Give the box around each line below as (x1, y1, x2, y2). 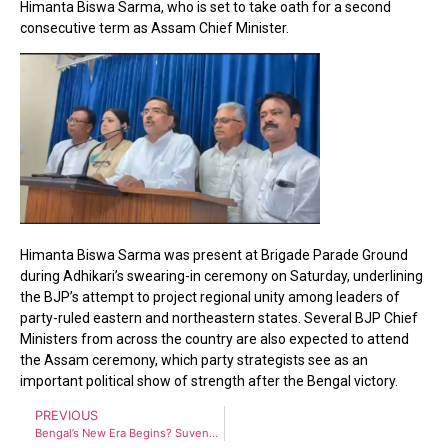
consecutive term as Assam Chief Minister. (20, 19, 289, 36)
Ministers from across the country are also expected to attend (20, 330, 409, 347)
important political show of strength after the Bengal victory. (20, 372, 398, 389)
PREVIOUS (35, 408, 98, 424)
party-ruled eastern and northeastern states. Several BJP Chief (20, 309, 418, 326)
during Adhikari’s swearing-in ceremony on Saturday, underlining (20, 267, 423, 284)
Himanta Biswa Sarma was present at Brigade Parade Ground (20, 246, 408, 263)
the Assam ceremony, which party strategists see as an (20, 351, 368, 368)
